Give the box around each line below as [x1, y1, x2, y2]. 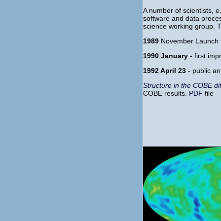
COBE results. [143, 89, 187, 97]
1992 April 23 [143, 67, 186, 74]
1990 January [143, 52, 188, 60]
